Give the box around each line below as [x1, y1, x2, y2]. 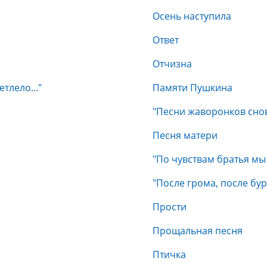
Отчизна [153, 57, 192, 70]
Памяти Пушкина [153, 81, 232, 94]
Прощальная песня [153, 224, 243, 237]
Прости [153, 200, 187, 213]
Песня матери [153, 129, 218, 142]
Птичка [153, 248, 186, 261]
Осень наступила [153, 10, 231, 23]
